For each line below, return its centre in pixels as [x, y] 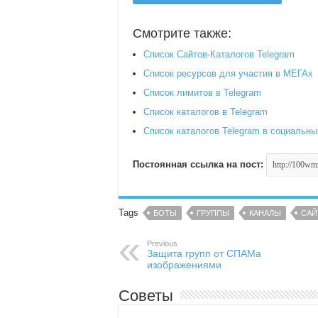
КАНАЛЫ [265, 213]
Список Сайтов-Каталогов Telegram [219, 54]
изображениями [184, 264]
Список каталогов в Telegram [205, 111]
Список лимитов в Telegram [202, 92]
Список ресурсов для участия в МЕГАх [228, 73]
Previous [162, 243]
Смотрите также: [182, 33]
